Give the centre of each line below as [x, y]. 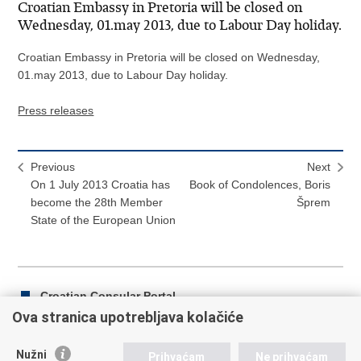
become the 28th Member [97, 203]
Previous [53, 167]
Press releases [56, 111]
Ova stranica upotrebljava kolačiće [128, 317]
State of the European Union [104, 220]
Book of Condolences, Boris [259, 185]
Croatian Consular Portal [108, 296]
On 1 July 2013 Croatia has [101, 185]
